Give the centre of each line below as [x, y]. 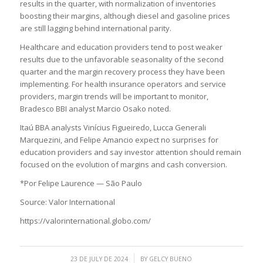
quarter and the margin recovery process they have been [122, 71]
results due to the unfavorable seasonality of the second [122, 59]
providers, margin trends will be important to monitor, [114, 96]
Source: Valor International [67, 202]
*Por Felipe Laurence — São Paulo [81, 183]
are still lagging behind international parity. [95, 28]
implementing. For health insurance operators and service [123, 84]
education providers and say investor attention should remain [130, 152]
